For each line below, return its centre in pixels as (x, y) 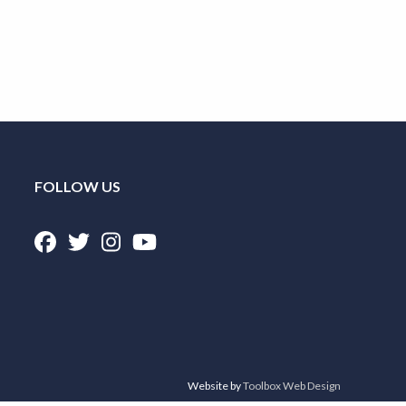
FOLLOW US (78, 186)
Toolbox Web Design (292, 385)
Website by (215, 385)
